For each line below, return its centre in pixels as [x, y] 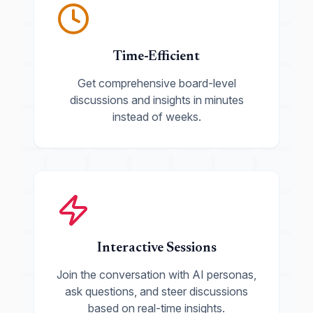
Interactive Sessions [156, 248]
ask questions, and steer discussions [156, 291]
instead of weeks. [156, 117]
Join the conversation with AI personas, [156, 275]
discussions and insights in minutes [156, 100]
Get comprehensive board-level [156, 83]
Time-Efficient [156, 57]
